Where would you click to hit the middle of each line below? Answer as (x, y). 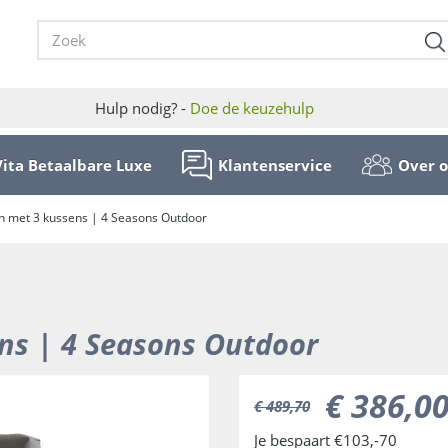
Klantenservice (275, 165)
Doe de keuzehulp (251, 107)
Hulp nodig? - (142, 107)
